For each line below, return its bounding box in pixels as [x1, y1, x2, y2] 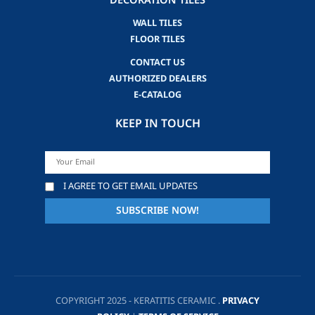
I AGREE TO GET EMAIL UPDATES [63, 179, 198, 193]
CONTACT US [130, 56, 185, 70]
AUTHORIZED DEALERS [108, 72, 207, 86]
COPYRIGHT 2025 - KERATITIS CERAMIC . [56, 293, 222, 308]
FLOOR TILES [130, 32, 185, 47]
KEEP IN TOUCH [115, 115, 200, 133]
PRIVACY [222, 293, 259, 308]
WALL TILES [133, 16, 182, 31]
